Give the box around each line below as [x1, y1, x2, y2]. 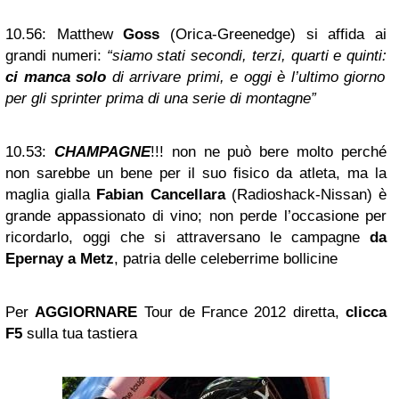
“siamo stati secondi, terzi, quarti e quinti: [106, 47, 387, 64]
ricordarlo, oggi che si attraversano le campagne [5, 229, 370, 246]
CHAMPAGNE [53, 143, 151, 160]
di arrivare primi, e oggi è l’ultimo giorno [106, 69, 386, 85]
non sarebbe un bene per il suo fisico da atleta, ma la [5, 165, 387, 182]
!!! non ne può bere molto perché [150, 143, 387, 160]
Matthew [46, 26, 124, 43]
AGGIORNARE [35, 304, 138, 321]
